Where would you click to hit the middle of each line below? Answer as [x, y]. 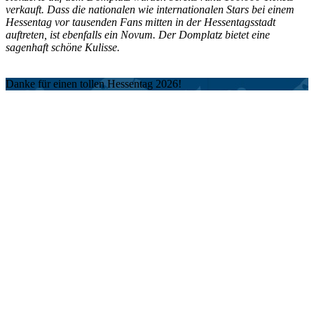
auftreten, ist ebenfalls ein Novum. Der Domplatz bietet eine [138, 35]
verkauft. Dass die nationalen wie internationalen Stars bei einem [150, 10]
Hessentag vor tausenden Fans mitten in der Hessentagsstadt [141, 22]
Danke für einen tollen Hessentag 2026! [94, 84]
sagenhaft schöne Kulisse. [63, 48]
